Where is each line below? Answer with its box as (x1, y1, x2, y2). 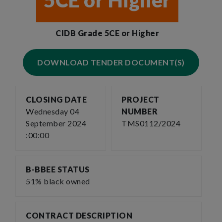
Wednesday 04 (26, 107, 79, 116)
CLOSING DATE (26, 95, 87, 104)
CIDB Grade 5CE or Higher (55, 28, 159, 38)
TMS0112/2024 (121, 118, 180, 128)
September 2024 (26, 118, 86, 128)
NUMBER (121, 107, 158, 116)
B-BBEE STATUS (26, 165, 90, 174)
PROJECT (121, 95, 160, 104)
